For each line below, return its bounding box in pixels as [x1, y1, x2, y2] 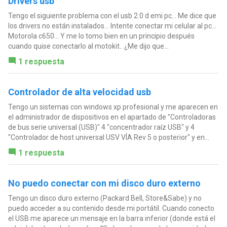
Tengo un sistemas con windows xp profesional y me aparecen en [8, 102, 218, 111]
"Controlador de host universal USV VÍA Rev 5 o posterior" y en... [8, 133, 209, 141]
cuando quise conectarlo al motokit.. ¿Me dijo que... [8, 42, 169, 50]
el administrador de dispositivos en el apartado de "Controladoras [8, 112, 216, 121]
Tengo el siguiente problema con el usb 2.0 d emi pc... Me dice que [8, 11, 216, 20]
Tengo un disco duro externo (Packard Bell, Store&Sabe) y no [8, 194, 202, 202]
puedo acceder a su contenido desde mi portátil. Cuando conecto [8, 204, 214, 212]
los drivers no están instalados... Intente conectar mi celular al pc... [8, 21, 216, 30]
